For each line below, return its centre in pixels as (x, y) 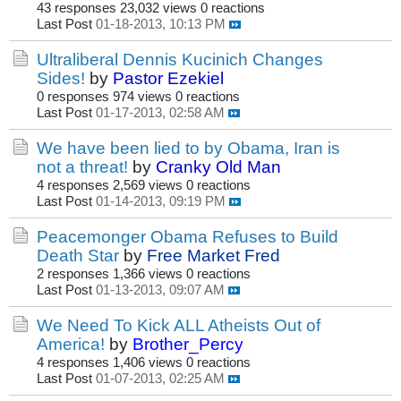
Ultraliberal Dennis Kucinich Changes (180, 60)
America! (71, 344)
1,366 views (148, 274)
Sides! (61, 78)
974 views (142, 97)
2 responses (73, 274)
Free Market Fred (213, 256)
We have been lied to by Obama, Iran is (188, 148)
